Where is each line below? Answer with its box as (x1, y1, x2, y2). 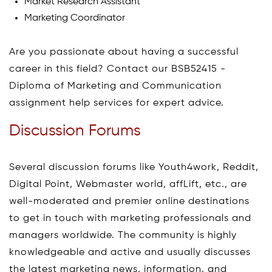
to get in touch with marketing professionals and (9, 213, 251, 223)
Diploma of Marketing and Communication (9, 81, 222, 91)
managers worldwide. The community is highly (9, 230, 237, 240)
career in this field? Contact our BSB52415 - (9, 64, 226, 74)
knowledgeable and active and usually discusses (9, 247, 251, 257)
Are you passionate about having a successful (9, 47, 239, 57)
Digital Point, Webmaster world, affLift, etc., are (9, 179, 247, 189)
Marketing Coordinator (24, 13, 125, 23)
